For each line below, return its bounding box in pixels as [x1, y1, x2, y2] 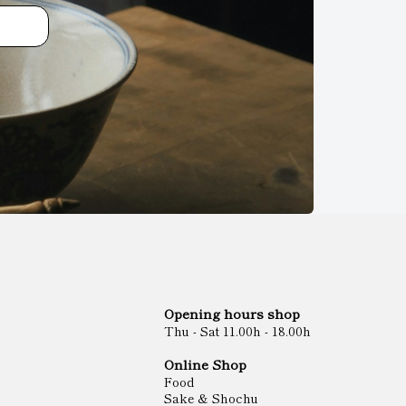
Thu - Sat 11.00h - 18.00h [164, 321, 311, 340]
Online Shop [164, 353, 246, 373]
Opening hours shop [164, 303, 300, 323]
